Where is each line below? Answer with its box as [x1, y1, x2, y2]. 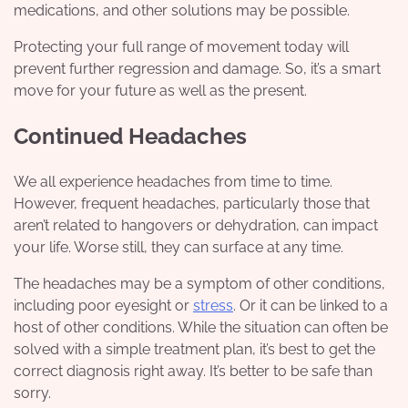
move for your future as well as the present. [14, 81, 307, 99]
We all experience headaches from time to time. [14, 172, 332, 190]
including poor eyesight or [14, 296, 193, 314]
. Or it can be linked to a [233, 296, 388, 314]
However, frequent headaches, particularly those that [14, 194, 370, 212]
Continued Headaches [14, 122, 247, 149]
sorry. [14, 383, 51, 402]
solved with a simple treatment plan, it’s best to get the [14, 340, 375, 358]
